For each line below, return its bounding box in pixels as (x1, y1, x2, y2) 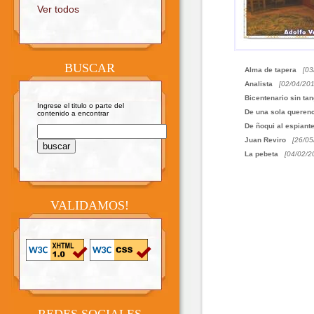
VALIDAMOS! (50, 198, 129, 212)
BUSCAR (64, 61, 115, 75)
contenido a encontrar (37, 109, 109, 117)
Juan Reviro (245, 136, 286, 144)
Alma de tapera (245, 66, 296, 74)
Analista (245, 80, 273, 88)
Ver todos (37, 4, 79, 15)
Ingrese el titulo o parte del (37, 102, 124, 109)
